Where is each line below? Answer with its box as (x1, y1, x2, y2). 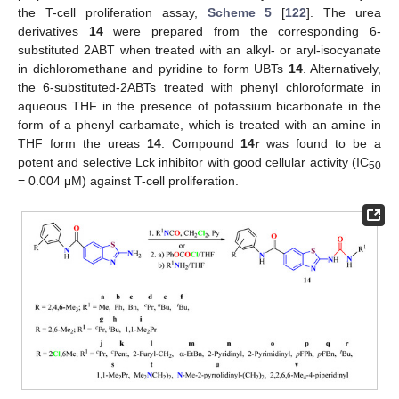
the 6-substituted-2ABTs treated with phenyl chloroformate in (18, 80, 381, 95)
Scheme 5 (207, 5, 273, 20)
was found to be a (259, 136, 382, 151)
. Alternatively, (302, 61, 381, 77)
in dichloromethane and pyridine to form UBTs (18, 61, 289, 77)
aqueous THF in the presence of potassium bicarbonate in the (18, 99, 381, 114)
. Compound (160, 136, 241, 151)
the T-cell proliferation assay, (18, 5, 208, 20)
